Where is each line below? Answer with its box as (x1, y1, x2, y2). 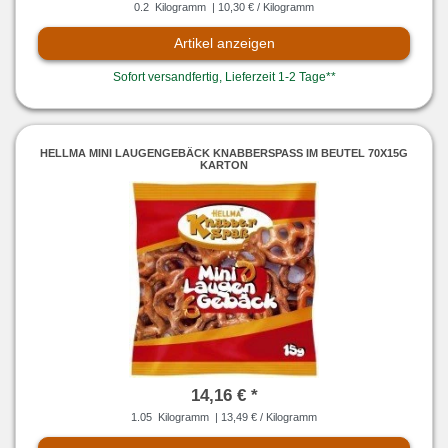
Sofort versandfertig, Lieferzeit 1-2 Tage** (112, 70, 336, 85)
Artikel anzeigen (173, 35, 275, 52)
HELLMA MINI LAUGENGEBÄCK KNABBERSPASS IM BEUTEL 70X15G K (40, 146, 408, 159)
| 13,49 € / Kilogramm (212, 411, 317, 424)
